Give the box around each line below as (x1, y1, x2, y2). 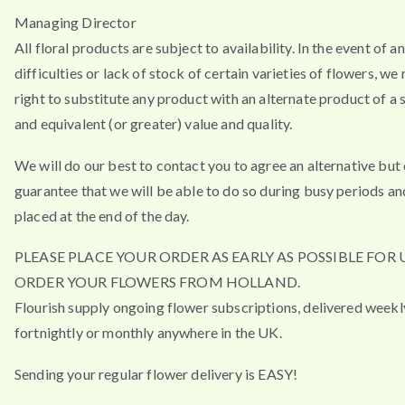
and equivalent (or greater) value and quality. (14, 114, 293, 132)
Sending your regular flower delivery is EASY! (14, 364, 298, 382)
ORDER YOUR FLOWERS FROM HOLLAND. (14, 273, 301, 291)
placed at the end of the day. (14, 206, 190, 224)
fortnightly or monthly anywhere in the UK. (14, 324, 282, 342)
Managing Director (14, 13, 137, 31)
